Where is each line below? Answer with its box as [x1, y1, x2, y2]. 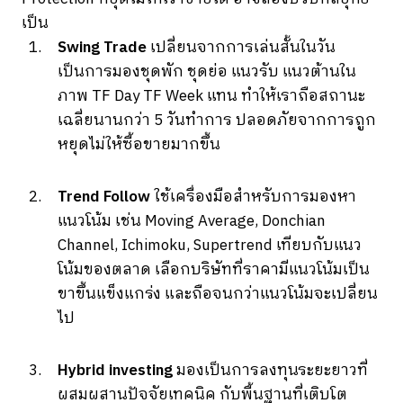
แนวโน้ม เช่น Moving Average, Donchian [58, 208, 326, 234]
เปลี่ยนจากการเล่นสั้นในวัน [150, 34, 336, 60]
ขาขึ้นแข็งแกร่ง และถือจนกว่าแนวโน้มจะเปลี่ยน [58, 281, 378, 307]
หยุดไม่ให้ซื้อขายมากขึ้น [58, 131, 220, 157]
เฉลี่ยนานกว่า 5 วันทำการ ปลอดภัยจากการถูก [58, 107, 376, 133]
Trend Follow [58, 184, 150, 210]
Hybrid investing [58, 357, 173, 383]
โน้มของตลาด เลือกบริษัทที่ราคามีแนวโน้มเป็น [58, 256, 370, 282]
